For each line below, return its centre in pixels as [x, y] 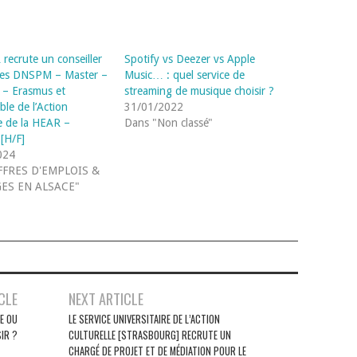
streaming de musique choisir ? [200, 90]
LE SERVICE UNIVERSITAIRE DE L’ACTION [144, 319]
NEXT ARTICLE [106, 298]
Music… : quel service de [185, 75]
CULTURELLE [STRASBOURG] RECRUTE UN [150, 335]
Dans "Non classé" [169, 122]
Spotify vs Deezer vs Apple [190, 59]
